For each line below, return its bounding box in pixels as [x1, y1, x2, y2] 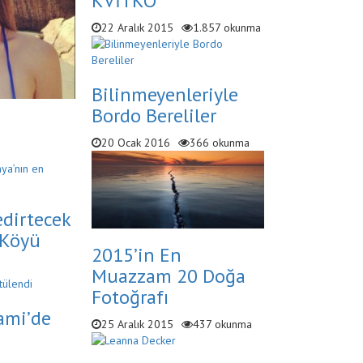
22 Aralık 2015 [100, 19, 173, 35]
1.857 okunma [192, 19, 261, 35]
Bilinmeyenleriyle [91, 81, 238, 107]
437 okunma [192, 317, 252, 332]
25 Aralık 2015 [100, 317, 173, 332]
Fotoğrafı [91, 284, 169, 310]
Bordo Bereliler [91, 102, 216, 128]
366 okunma [189, 135, 250, 150]
